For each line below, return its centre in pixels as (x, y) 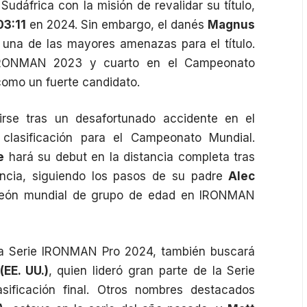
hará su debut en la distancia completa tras (130, 157)
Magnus (232, 24)
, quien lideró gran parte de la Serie (152, 270)
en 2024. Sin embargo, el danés (117, 24)
